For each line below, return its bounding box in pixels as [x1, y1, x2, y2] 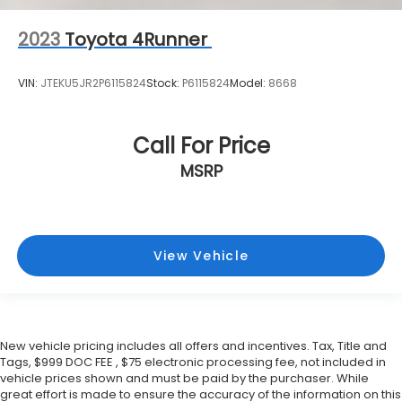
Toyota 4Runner [65, 26, 207, 52]
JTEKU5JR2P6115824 [40, 75, 146, 92]
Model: [230, 75, 268, 92]
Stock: [146, 75, 182, 92]
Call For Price [132, 130, 270, 161]
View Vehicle [153, 247, 249, 266]
